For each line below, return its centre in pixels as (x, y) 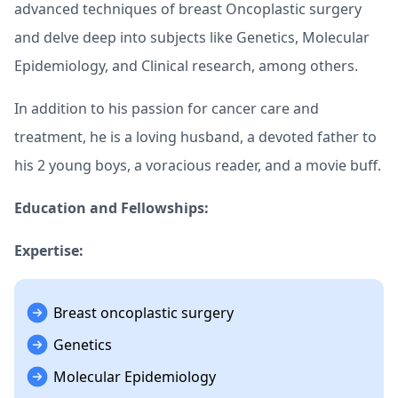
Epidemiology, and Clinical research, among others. (188, 66)
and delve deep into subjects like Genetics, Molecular (192, 37)
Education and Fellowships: (111, 208)
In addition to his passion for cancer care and (167, 108)
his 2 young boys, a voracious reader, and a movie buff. (198, 165)
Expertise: (49, 251)
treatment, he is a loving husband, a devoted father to (195, 137)
